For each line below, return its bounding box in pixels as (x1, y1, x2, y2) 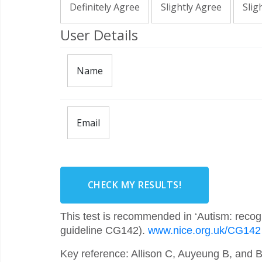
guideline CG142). (60, 224, 148, 237)
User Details (60, 25, 138, 44)
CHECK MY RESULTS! (87, 178, 182, 192)
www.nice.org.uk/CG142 (148, 224, 261, 237)
